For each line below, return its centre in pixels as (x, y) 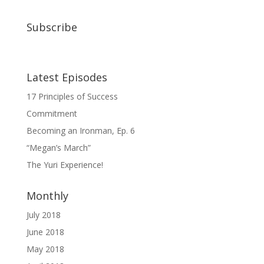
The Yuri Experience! (65, 165)
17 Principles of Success (72, 96)
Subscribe (52, 27)
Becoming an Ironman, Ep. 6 (80, 131)
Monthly (47, 196)
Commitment (52, 113)
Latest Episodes (67, 77)
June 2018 (45, 232)
